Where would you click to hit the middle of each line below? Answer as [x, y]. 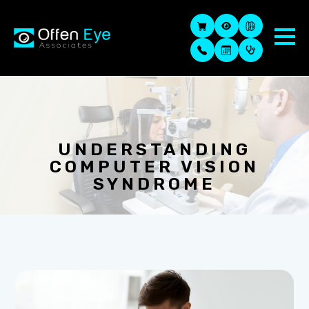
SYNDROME [154, 183]
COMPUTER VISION [154, 166]
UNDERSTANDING [154, 149]
